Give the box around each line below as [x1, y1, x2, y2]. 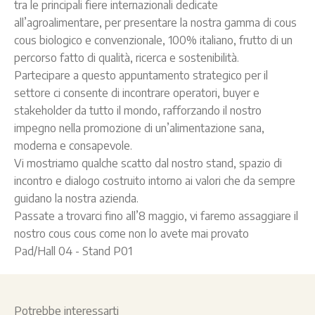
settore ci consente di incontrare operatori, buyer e [14, 86, 259, 100]
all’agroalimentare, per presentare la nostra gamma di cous [14, 15, 297, 30]
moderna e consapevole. [14, 139, 132, 153]
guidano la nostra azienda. [14, 191, 139, 205]
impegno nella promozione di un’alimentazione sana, [14, 121, 264, 135]
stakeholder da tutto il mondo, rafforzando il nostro [14, 103, 262, 117]
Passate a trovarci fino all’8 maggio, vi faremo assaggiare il [14, 209, 298, 223]
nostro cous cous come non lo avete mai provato [14, 226, 249, 240]
